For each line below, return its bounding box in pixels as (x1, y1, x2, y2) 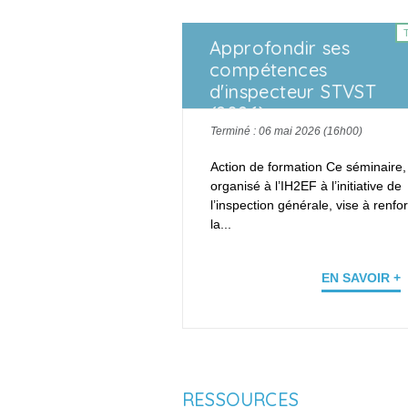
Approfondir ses (209, 36, 350, 60)
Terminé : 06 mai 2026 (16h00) (210, 125, 362, 138)
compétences (209, 58, 328, 82)
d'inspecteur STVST (209, 80, 377, 104)
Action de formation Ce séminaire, (210, 159, 406, 175)
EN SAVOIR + (321, 270, 402, 286)
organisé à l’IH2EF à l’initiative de (210, 178, 402, 194)
